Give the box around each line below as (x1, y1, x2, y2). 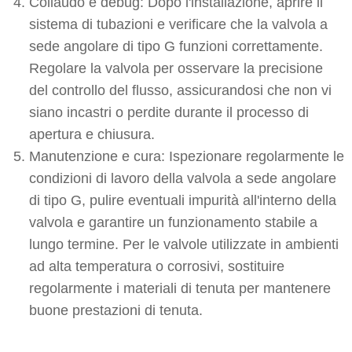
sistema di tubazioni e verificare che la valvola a (29, 16, 328, 32)
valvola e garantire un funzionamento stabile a (29, 214, 317, 230)
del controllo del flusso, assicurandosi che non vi (29, 82, 332, 98)
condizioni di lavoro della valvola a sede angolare (29, 170, 336, 186)
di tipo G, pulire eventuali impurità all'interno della (29, 192, 336, 208)
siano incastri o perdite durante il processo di (29, 104, 309, 120)
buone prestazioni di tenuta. (29, 302, 203, 318)
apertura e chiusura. (29, 126, 155, 142)
